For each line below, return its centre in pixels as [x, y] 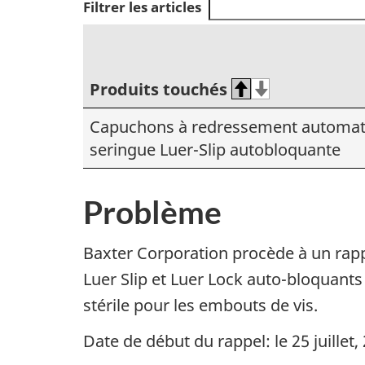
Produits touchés [158, 89]
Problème [152, 211]
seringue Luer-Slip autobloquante [215, 149]
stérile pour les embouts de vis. [200, 306]
